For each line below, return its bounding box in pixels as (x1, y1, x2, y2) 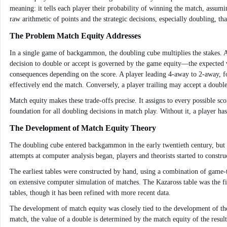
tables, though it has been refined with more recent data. (10, 189, 171, 197)
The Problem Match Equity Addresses (10, 31, 141, 40)
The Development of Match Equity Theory (10, 124, 156, 132)
